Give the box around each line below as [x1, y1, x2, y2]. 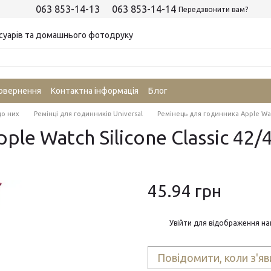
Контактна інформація [51, 85, 139, 96]
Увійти [169, 218, 192, 227]
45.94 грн [148, 181, 221, 200]
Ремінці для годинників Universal [34, 110, 143, 117]
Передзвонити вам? [178, 5, 248, 13]
